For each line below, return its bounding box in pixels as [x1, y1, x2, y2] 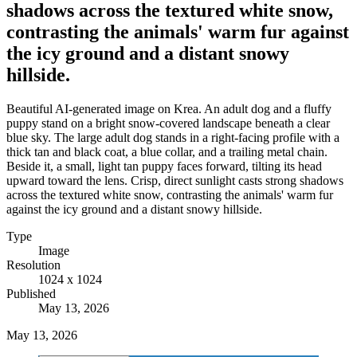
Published [6, 286, 56, 300]
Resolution [6, 257, 61, 272]
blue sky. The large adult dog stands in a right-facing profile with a [6, 130, 339, 144]
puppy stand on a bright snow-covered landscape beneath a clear [6, 116, 330, 130]
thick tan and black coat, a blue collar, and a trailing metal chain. [6, 144, 328, 159]
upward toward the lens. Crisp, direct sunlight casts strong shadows [6, 173, 343, 187]
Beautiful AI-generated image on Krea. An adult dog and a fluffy [6, 101, 331, 116]
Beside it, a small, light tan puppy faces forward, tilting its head [6, 159, 322, 173]
